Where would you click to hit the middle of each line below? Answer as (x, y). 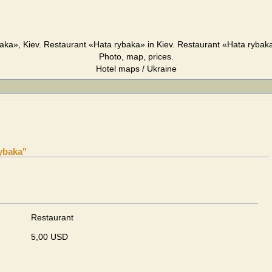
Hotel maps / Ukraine (136, 69)
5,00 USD (49, 237)
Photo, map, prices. (136, 56)
